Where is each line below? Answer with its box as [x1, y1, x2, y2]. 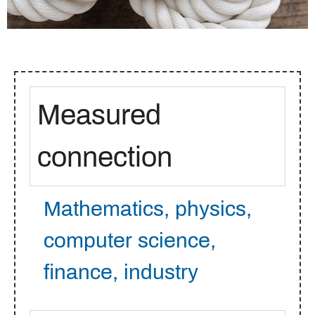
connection [37, 141, 172, 172]
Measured [37, 99, 161, 130]
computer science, [44, 229, 216, 252]
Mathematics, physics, [44, 197, 252, 220]
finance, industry [44, 260, 198, 283]
